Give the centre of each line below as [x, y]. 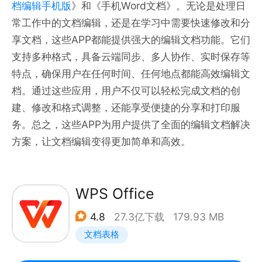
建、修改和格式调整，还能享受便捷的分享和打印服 [126, 107]
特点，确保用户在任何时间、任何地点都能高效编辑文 [131, 73]
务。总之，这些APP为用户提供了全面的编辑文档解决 [131, 124]
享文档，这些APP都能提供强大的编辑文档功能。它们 [131, 39]
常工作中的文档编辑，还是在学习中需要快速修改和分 [131, 22]
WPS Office [115, 194]
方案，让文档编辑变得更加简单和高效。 [101, 141]
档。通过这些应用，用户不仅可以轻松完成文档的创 [126, 90]
